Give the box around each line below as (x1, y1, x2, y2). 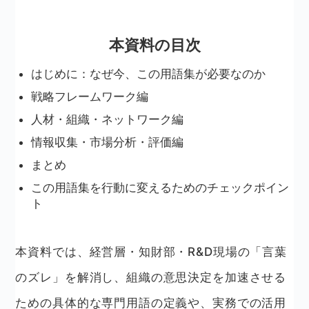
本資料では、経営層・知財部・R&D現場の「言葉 (15, 245, 287, 259)
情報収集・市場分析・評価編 (30, 135, 183, 150)
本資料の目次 (108, 36, 201, 54)
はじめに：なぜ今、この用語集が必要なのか (30, 67, 266, 81)
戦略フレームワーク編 (30, 90, 148, 104)
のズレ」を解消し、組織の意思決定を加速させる (15, 270, 287, 285)
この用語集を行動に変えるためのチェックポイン (30, 181, 289, 195)
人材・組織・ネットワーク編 (30, 112, 183, 127)
